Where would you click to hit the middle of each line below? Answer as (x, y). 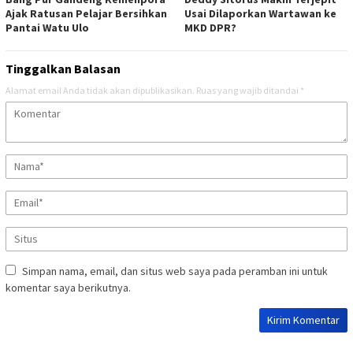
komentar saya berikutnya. (68, 288)
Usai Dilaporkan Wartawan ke (260, 14)
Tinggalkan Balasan (63, 69)
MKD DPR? (210, 28)
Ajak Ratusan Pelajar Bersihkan (86, 14)
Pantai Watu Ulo (47, 28)
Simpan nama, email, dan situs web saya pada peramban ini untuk (175, 271)
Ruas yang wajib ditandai (248, 91)
